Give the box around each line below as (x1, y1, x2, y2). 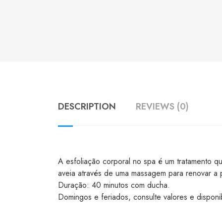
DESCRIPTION (58, 100, 116, 113)
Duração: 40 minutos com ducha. (58, 179, 170, 191)
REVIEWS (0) (136, 100, 189, 113)
